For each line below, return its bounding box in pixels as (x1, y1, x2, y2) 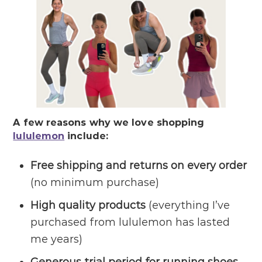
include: (64, 130, 109, 142)
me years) (30, 233, 83, 246)
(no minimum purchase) (30, 176, 160, 189)
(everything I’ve (146, 199, 230, 212)
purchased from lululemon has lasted (30, 216, 230, 229)
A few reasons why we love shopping (13, 117, 205, 129)
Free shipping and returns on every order (30, 159, 247, 173)
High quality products (30, 199, 146, 212)
